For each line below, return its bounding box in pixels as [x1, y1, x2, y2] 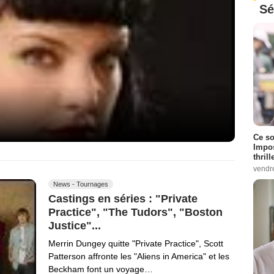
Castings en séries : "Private [48, 193, 198, 206]
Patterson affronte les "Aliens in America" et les [48, 251, 229, 261]
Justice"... [48, 219, 101, 232]
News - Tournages [53, 180, 108, 188]
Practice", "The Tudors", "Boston [48, 206, 223, 218]
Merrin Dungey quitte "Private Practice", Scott [48, 238, 223, 248]
